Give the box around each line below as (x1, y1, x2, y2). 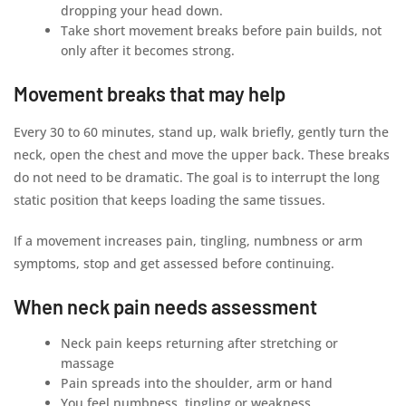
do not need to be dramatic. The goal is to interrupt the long (14, 169, 380, 186)
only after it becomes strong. (61, 42, 236, 59)
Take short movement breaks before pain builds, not (61, 22, 382, 39)
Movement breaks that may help (14, 82, 285, 105)
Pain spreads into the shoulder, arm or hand (61, 374, 333, 391)
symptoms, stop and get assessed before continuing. (14, 255, 334, 272)
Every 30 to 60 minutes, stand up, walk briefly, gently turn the (14, 123, 389, 140)
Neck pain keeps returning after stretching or (61, 334, 339, 352)
